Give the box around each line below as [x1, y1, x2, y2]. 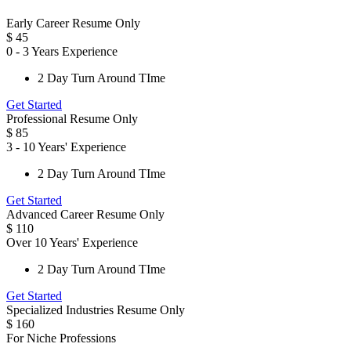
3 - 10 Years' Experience [6, 139, 126, 154]
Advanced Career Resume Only [6, 207, 165, 221]
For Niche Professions [6, 331, 116, 345]
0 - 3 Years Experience [6, 44, 118, 58]
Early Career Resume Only [6, 16, 140, 30]
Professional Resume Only [6, 111, 138, 125]
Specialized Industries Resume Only [6, 302, 185, 317]
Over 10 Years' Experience [6, 235, 138, 249]
